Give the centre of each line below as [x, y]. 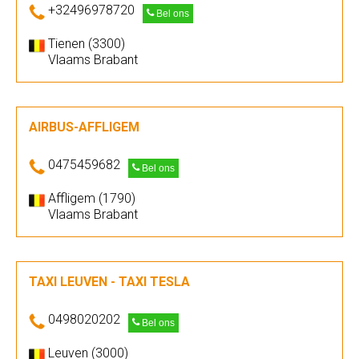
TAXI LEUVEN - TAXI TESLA [109, 282]
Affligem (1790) [92, 198]
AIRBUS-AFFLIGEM [84, 127]
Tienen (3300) [87, 44]
